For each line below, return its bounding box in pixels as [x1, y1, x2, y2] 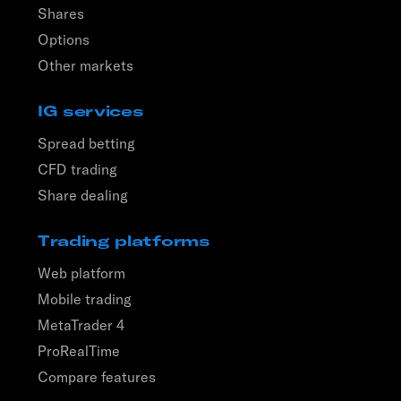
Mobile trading [38, 289, 132, 308]
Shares [38, 4, 84, 22]
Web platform [38, 263, 125, 282]
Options [38, 30, 90, 48]
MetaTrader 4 [38, 315, 124, 334]
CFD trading [38, 159, 117, 178]
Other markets [38, 55, 133, 74]
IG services [38, 101, 144, 120]
